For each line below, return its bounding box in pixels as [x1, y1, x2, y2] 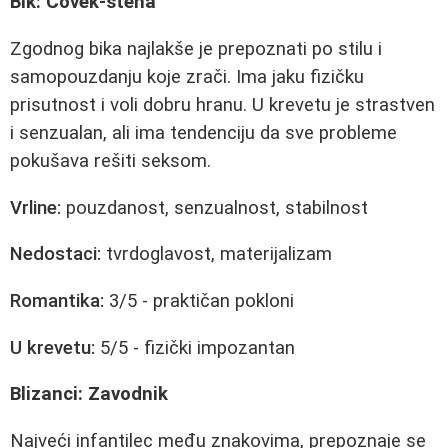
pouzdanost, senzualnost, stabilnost [61, 196, 368, 219]
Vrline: [10, 196, 61, 219]
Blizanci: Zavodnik [10, 383, 168, 406]
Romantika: [10, 289, 104, 312]
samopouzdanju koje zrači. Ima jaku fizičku [10, 65, 364, 88]
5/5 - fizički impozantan [95, 336, 295, 359]
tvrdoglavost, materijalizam [101, 243, 332, 266]
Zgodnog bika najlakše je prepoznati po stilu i [10, 37, 382, 60]
